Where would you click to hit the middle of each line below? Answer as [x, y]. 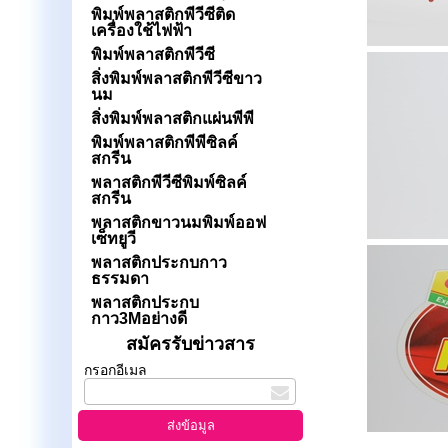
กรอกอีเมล [116, 370]
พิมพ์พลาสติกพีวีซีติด [162, 14]
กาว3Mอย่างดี [138, 318]
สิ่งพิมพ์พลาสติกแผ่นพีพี [172, 118]
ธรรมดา [119, 278]
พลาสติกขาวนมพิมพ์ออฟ [178, 222]
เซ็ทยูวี [113, 238]
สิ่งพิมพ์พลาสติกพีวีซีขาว [176, 78]
